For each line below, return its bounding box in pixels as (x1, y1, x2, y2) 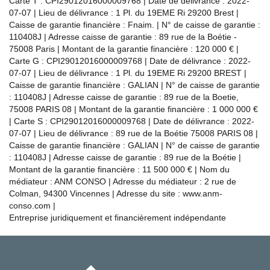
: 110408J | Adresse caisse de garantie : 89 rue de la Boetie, (9, 92, 239, 102)
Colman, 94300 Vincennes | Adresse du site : (9, 188, 183, 198)
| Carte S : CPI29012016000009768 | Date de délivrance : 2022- (9, 116, 254, 126)
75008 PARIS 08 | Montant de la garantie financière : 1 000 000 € (9, 104, 258, 114)
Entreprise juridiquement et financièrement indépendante (9, 212, 226, 222)
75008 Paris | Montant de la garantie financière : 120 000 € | (9, 43, 239, 54)
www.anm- (183, 188, 222, 198)
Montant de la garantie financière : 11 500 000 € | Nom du (9, 164, 230, 174)
